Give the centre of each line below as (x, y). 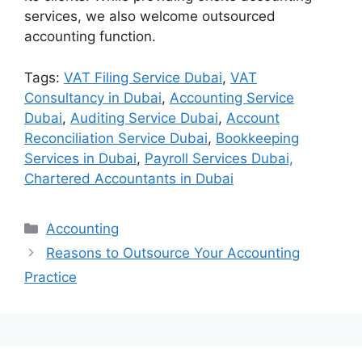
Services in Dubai (80, 158)
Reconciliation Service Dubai (116, 138)
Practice (51, 277)
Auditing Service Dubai (144, 118)
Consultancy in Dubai (93, 97)
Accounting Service (232, 97)
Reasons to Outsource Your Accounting (173, 253)
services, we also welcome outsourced (150, 17)
